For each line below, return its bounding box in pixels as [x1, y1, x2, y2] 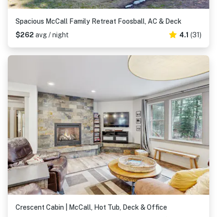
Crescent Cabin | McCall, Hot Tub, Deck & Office [15, 203, 167, 211]
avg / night [35, 31, 69, 39]
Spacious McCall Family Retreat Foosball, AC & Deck [15, 17, 182, 25]
